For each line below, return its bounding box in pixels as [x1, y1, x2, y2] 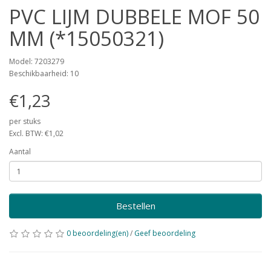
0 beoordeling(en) [67, 228, 128, 238]
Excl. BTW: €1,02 [9, 128, 64, 139]
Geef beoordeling [134, 228, 195, 238]
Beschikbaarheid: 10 [9, 68, 79, 79]
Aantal [9, 146, 31, 157]
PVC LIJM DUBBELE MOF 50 [9, 3, 260, 30]
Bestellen [116, 200, 155, 212]
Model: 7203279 [9, 56, 64, 67]
